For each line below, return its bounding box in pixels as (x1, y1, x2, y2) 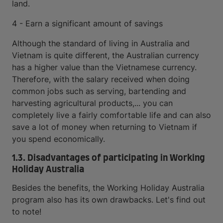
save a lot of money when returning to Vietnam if (12, 122, 197, 132)
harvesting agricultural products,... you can (12, 98, 173, 108)
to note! (12, 207, 41, 217)
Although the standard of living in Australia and (12, 38, 190, 48)
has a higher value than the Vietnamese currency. (12, 62, 197, 72)
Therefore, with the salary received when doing (12, 74, 190, 84)
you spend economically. (12, 134, 105, 144)
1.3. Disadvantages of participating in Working (12, 154, 205, 163)
